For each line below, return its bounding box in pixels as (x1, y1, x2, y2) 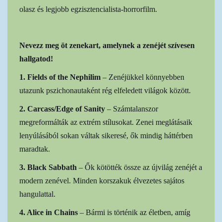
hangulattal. (19, 189, 55, 198)
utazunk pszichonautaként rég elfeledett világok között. (19, 86, 191, 95)
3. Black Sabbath (19, 163, 79, 171)
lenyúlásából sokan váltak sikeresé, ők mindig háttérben (19, 131, 193, 140)
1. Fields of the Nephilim (19, 72, 101, 81)
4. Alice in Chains (19, 208, 78, 217)
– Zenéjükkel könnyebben (101, 72, 184, 81)
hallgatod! (19, 54, 53, 63)
